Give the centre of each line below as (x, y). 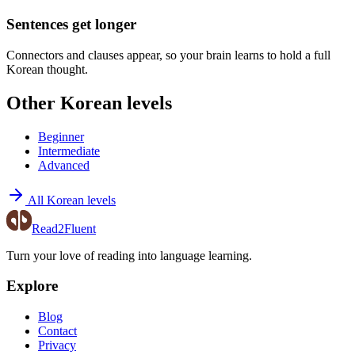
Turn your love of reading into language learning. (129, 255)
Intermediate (69, 151)
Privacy (57, 345)
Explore (32, 286)
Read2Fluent (64, 228)
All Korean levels (72, 200)
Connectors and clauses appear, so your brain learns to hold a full (168, 55)
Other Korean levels (89, 103)
